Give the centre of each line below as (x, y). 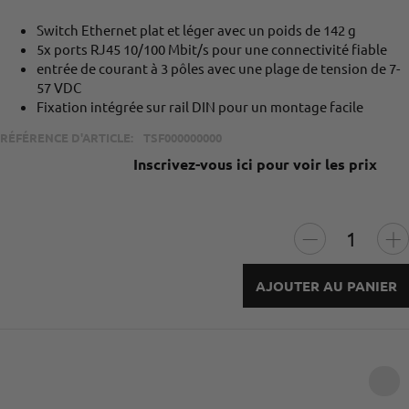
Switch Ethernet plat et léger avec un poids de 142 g (196, 30)
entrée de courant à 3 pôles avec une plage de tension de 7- (218, 68)
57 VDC (59, 88)
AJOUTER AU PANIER (326, 285)
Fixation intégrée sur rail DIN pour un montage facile (200, 107)
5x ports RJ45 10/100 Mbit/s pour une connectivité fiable (212, 49)
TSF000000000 (182, 138)
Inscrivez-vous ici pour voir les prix (255, 163)
